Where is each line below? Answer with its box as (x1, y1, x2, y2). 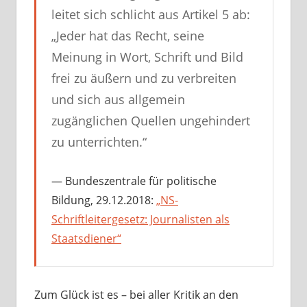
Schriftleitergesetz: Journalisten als (51, 211, 230, 227)
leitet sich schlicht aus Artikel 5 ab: (51, 5, 250, 23)
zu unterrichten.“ (51, 133, 147, 150)
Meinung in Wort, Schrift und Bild (51, 48, 243, 65)
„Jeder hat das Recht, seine (51, 27, 204, 44)
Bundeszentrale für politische (65, 173, 217, 188)
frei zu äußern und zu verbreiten (51, 69, 236, 86)
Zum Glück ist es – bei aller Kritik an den (34, 286, 238, 302)
